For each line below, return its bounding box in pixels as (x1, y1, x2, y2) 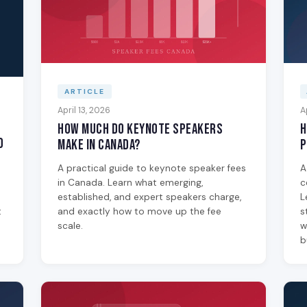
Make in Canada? (58, 136, 140, 154)
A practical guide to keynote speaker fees (58, 162, 247, 175)
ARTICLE (64, 86, 105, 96)
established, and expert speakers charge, (58, 191, 242, 204)
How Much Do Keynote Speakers (58, 121, 223, 138)
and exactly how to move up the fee (58, 206, 222, 218)
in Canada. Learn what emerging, (58, 177, 204, 189)
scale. (58, 220, 84, 232)
